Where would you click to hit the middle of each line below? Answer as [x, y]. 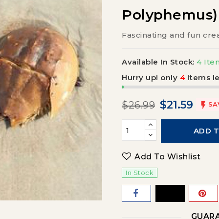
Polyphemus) [170, 15]
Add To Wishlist [168, 157]
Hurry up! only [150, 77]
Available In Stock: [158, 62]
